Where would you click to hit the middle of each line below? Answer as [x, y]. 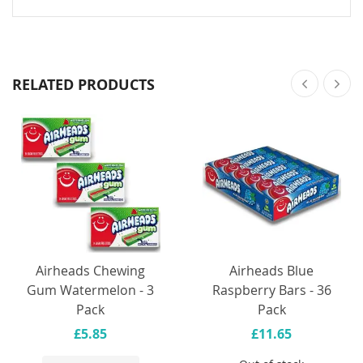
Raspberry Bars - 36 [271, 290]
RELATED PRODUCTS [83, 84]
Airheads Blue [272, 271]
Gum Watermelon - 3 [91, 290]
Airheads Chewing [91, 271]
